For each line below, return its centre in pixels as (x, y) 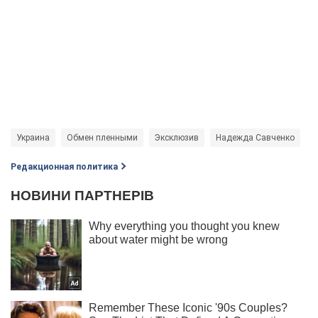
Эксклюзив (177, 137)
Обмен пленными (102, 137)
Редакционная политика (64, 166)
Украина (33, 137)
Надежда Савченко (255, 137)
